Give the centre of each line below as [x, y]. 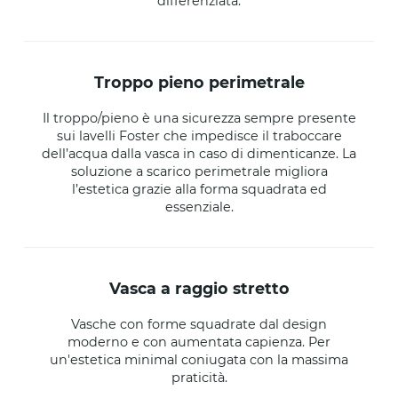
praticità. [199, 378]
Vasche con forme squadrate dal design [199, 325]
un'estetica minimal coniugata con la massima [199, 360]
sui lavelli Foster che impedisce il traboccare [199, 136]
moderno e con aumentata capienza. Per [199, 342]
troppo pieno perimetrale [204, 83]
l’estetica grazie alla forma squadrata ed [199, 190]
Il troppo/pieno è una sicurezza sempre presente [199, 119]
